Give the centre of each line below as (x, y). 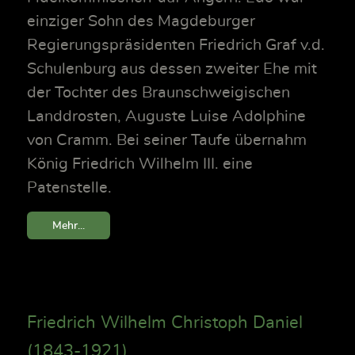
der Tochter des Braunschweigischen (158, 93)
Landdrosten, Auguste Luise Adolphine (166, 117)
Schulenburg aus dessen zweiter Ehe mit (172, 69)
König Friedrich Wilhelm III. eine (140, 164)
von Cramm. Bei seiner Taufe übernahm (167, 141)
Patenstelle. (69, 188)
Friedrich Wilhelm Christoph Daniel (165, 323)
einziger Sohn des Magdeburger (141, 22)
